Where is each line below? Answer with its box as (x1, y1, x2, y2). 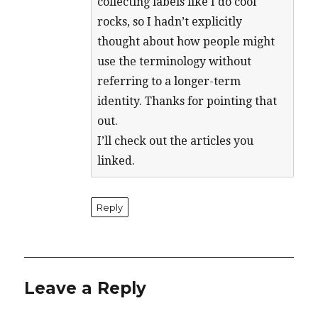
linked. (97, 154, 136, 168)
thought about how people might (97, 35, 275, 49)
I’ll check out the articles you (97, 134, 254, 148)
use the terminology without (97, 55, 252, 69)
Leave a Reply (24, 278, 147, 299)
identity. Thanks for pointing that (97, 94, 278, 109)
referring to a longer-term (97, 75, 241, 89)
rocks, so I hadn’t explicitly (97, 15, 243, 29)
